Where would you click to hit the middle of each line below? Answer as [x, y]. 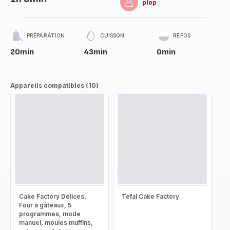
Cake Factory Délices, [53, 196]
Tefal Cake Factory [150, 196]
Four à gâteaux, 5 [45, 205]
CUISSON [112, 35]
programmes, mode [50, 214]
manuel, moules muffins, [56, 223]
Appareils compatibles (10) [54, 85]
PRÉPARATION [46, 35]
